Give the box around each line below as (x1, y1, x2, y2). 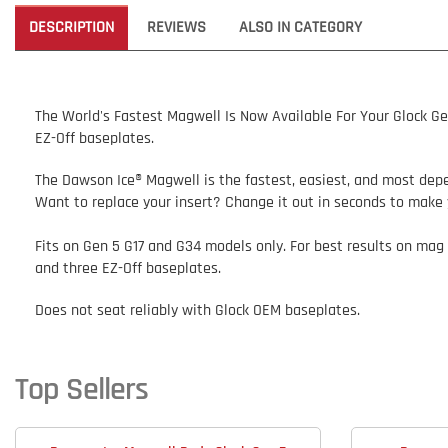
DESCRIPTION (29, 17, 114, 38)
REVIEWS (147, 17, 206, 38)
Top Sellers (15, 369, 148, 410)
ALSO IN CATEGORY (239, 17, 362, 38)
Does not (35, 300, 93, 321)
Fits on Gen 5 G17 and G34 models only (35, 236, 283, 257)
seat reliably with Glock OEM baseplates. (93, 300, 360, 321)
